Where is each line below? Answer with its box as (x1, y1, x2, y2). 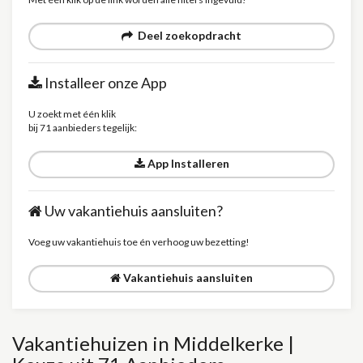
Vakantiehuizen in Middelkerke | (12, 331, 294, 355)
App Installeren (144, 156, 229, 170)
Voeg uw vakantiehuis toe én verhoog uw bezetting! (28, 236, 250, 248)
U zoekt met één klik (28, 108, 116, 120)
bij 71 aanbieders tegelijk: (28, 122, 137, 134)
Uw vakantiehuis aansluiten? (42, 202, 223, 220)
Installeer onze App (42, 74, 167, 92)
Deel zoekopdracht (133, 28, 241, 42)
